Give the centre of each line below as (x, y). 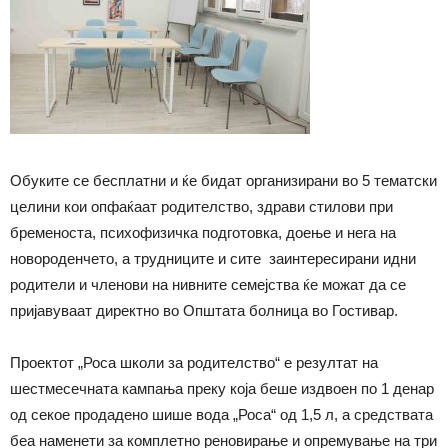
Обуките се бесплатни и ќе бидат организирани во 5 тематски (223, 180)
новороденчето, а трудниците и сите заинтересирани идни (213, 258)
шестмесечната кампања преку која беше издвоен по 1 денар (222, 388)
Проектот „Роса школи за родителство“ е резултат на (194, 362)
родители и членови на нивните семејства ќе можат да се (208, 284)
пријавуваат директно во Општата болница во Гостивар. (204, 310)
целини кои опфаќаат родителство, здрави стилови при (201, 206)
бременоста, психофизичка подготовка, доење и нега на (203, 232)
